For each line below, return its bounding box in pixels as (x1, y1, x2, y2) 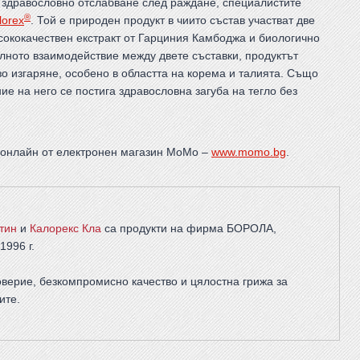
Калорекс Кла (29, 222, 101, 235)
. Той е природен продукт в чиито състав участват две (31, 14, 315, 27)
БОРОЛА (226, 222, 273, 235)
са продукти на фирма (100, 222, 227, 235)
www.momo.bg (211, 145, 286, 159)
